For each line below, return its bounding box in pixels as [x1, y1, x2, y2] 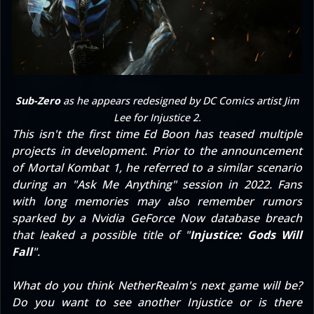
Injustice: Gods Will [189, 226, 302, 243]
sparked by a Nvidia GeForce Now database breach [12, 210, 302, 226]
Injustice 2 [149, 110, 198, 124]
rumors [262, 193, 302, 209]
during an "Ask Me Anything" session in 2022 [12, 176, 269, 192]
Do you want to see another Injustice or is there [12, 294, 302, 310]
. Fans [268, 176, 302, 192]
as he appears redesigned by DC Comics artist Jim [60, 93, 299, 107]
